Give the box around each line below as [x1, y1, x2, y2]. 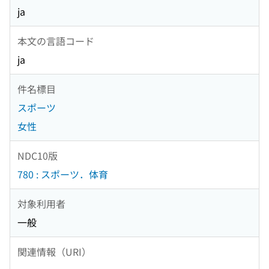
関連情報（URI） [17, 244, 91, 259]
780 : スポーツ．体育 [17, 167, 108, 182]
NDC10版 [17, 148, 58, 163]
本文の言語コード [17, 33, 94, 48]
